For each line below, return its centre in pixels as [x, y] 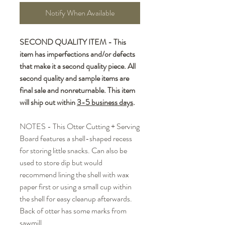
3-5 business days [105, 102]
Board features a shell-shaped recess [76, 139]
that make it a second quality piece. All [78, 66]
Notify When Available [80, 13]
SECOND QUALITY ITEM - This [73, 42]
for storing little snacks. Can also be [73, 151]
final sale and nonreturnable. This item [77, 90]
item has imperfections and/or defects [77, 54]
